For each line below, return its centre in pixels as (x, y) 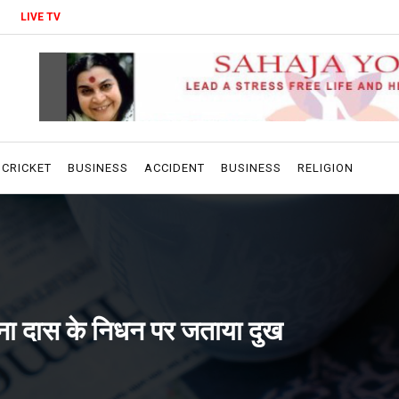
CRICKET (27, 168)
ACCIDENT (175, 168)
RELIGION (326, 168)
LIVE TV (41, 17)
